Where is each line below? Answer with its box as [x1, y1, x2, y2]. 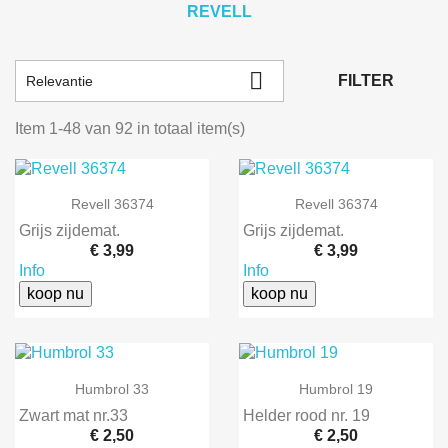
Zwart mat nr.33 [19, 406, 128, 424]
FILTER [337, 72, 394, 89]
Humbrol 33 [75, 380, 149, 397]
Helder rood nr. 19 [243, 406, 370, 424]
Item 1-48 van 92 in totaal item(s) [15, 120, 245, 137]
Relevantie [26, 72, 93, 89]
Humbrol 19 [299, 380, 373, 397]
